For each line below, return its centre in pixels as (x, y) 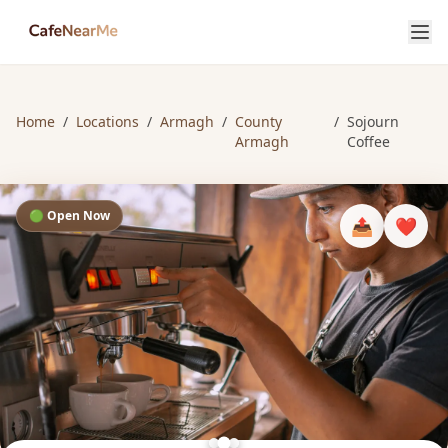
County (258, 121)
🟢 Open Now (69, 215)
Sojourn (372, 121)
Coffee (368, 141)
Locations (107, 121)
